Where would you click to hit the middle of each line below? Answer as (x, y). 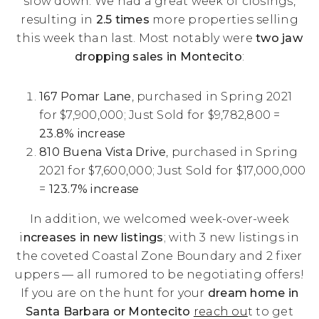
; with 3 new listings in (231, 237)
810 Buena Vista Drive (103, 152)
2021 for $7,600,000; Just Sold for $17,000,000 (173, 171)
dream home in (253, 293)
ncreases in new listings (93, 237)
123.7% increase (94, 189)
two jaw (279, 38)
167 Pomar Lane (85, 96)
